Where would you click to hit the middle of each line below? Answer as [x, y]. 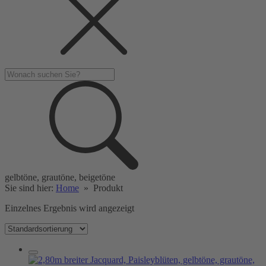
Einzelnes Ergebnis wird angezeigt [69, 208]
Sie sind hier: [30, 188]
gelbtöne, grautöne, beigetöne [60, 177]
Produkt [108, 188]
